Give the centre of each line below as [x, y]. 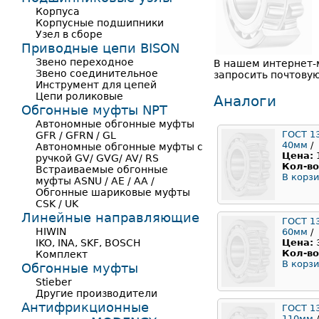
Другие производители [96, 293]
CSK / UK [57, 204]
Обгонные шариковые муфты [113, 192]
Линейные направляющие [110, 218]
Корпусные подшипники [100, 23]
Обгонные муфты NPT [94, 110]
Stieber [54, 282]
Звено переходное [85, 62]
